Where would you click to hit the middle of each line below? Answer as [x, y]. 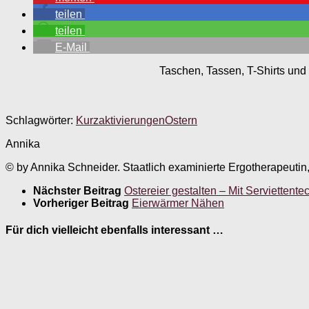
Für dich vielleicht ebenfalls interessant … [114, 230]
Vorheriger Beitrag [82, 203]
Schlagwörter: [39, 121]
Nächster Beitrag [79, 191]
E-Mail [71, 48]
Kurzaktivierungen [120, 121]
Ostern [181, 121]
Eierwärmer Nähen [178, 203]
